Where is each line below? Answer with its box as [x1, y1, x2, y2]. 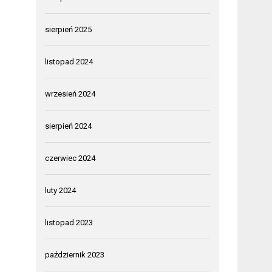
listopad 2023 [45, 217, 93, 227]
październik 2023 [45, 250, 105, 259]
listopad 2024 [45, 56, 93, 66]
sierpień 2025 [45, 24, 92, 34]
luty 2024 [45, 185, 76, 195]
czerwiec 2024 [45, 153, 96, 163]
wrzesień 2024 [45, 89, 96, 98]
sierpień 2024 [45, 121, 92, 131]
